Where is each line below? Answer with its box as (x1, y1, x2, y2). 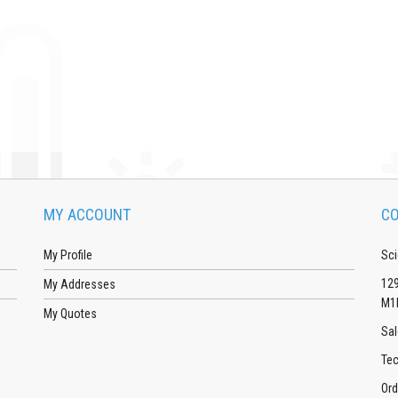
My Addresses (44, 276, 115, 291)
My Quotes (44, 306, 97, 321)
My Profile (44, 247, 92, 262)
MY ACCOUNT (44, 204, 131, 224)
